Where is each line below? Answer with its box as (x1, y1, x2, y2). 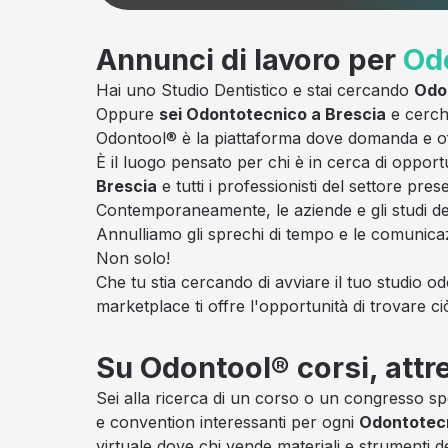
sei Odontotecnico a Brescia (159, 103, 386, 124)
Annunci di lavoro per (96, 41, 403, 77)
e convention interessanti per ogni (96, 411, 359, 432)
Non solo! (96, 247, 170, 268)
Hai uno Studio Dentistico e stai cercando (96, 79, 414, 100)
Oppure (96, 103, 159, 124)
